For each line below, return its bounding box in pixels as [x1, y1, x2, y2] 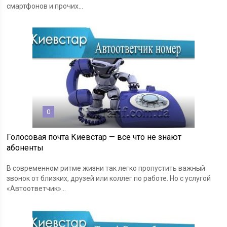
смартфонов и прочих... [7, 2, 84, 11]
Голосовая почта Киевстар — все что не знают [7, 132, 182, 142]
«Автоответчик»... [7, 184, 66, 193]
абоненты [7, 143, 44, 153]
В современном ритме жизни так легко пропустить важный [7, 164, 206, 173]
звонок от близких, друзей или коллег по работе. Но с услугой [7, 174, 211, 183]
